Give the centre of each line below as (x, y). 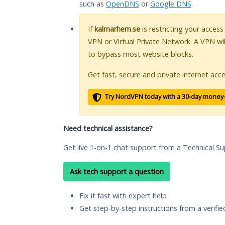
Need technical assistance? (108, 129)
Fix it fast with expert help (123, 196)
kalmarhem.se (117, 29)
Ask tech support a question (117, 172)
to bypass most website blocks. (141, 54)
